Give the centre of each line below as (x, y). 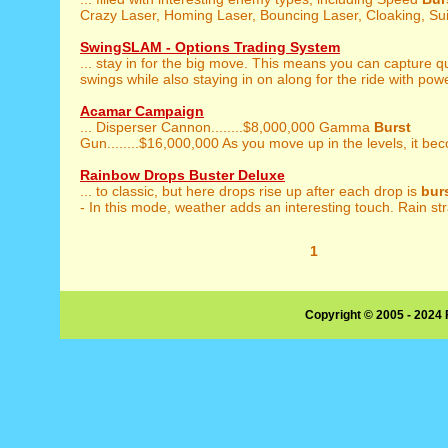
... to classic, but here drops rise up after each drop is (250, 191)
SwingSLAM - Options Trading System (210, 47)
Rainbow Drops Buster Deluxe (182, 175)
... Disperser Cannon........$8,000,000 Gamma (227, 127)
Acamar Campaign (142, 111)
